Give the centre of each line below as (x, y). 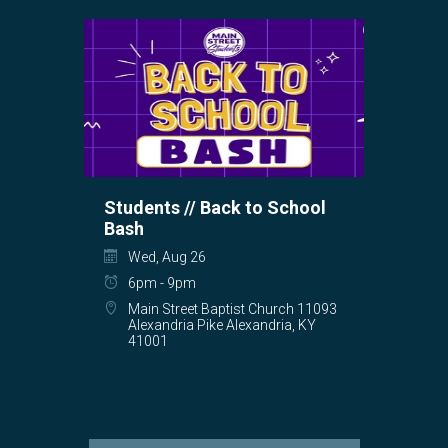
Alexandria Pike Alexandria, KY (222, 324)
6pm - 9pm (162, 282)
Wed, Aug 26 (167, 256)
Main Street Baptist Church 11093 (232, 308)
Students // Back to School (215, 207)
